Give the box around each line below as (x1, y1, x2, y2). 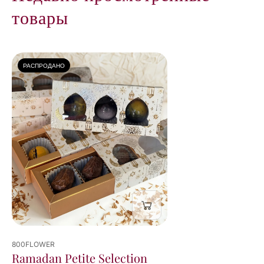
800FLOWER (12, 240, 55, 249)
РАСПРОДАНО (22, 62, 65, 70)
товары (12, 5, 68, 29)
